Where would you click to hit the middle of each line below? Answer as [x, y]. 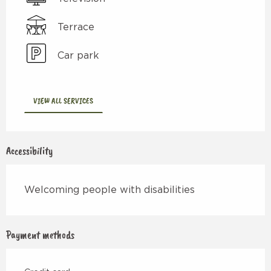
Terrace [76, 27]
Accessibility [30, 150]
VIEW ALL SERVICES [64, 100]
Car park [78, 55]
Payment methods [40, 234]
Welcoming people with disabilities [109, 190]
